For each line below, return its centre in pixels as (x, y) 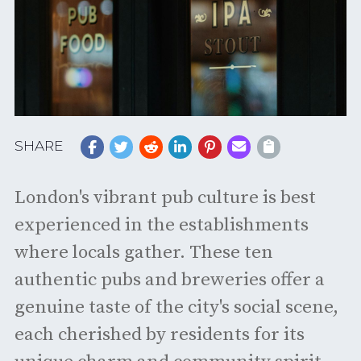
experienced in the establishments (161, 226)
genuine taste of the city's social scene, (176, 308)
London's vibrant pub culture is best (165, 198)
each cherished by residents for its (159, 335)
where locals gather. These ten (143, 253)
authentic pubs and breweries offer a (169, 280)
